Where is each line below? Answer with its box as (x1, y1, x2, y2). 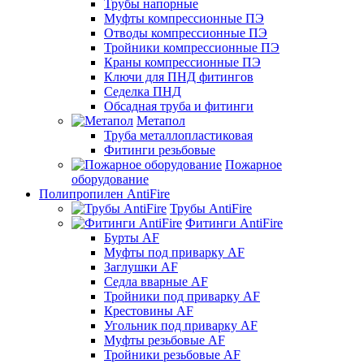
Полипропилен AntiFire (39, 186, 170, 201)
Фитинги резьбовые (104, 142, 215, 157)
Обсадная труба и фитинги (104, 98, 253, 113)
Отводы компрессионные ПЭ (104, 25, 267, 40)
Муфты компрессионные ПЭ (104, 11, 264, 25)
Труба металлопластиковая (104, 128, 253, 142)
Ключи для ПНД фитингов (104, 69, 253, 84)
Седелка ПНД (104, 84, 181, 98)
